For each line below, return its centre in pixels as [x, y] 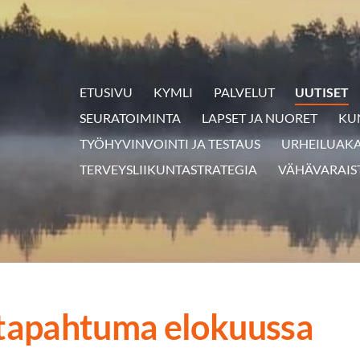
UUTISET [322, 92]
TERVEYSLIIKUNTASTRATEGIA [169, 170]
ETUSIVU [106, 92]
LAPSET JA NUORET [260, 118]
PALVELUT [244, 92]
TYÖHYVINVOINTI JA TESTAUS [170, 144]
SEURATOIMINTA [131, 118]
